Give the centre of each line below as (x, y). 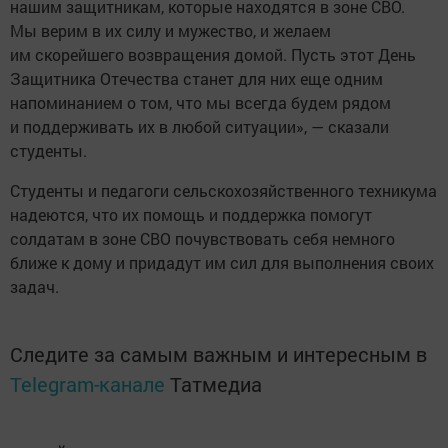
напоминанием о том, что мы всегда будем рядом (200, 102)
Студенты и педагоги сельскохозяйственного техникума (223, 190)
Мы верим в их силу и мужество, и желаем (170, 30)
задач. (34, 286)
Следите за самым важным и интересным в (218, 353)
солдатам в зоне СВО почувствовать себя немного (202, 238)
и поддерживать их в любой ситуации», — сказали (199, 126)
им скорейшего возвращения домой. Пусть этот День (213, 54)
